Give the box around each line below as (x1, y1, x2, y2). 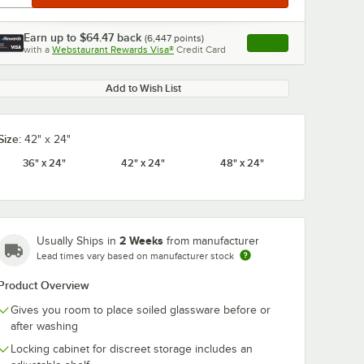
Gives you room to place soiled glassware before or (11, 304, 271, 316)
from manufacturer (167, 235, 259, 247)
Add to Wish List (105, 82, 181, 94)
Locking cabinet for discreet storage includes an (11, 343, 253, 355)
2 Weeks (119, 234, 163, 247)
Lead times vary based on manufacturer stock (37, 250, 234, 262)
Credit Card (176, 44, 226, 55)
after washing (11, 320, 78, 332)
